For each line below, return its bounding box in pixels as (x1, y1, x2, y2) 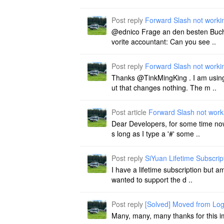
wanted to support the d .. (111, 174, 192, 184)
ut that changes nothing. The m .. (111, 82, 216, 92)
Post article (111, 106, 148, 117)
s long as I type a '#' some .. (111, 128, 200, 138)
